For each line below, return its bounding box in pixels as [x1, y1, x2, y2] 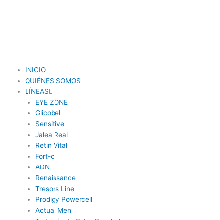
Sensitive [35, 120, 64, 128]
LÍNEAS [25, 87, 49, 95]
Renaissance [35, 174, 76, 182]
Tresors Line [35, 185, 74, 192]
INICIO [25, 66, 46, 74]
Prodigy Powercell [35, 195, 92, 203]
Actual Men [35, 206, 71, 214]
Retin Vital [35, 141, 67, 149]
